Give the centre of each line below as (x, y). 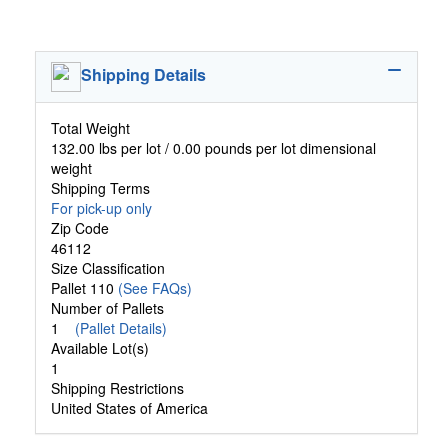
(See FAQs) (155, 288)
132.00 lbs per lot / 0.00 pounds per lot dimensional (213, 148)
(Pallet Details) (121, 328)
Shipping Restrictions (117, 388)
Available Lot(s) (100, 348)
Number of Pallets (107, 308)
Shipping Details (143, 75)
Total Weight (90, 128)
